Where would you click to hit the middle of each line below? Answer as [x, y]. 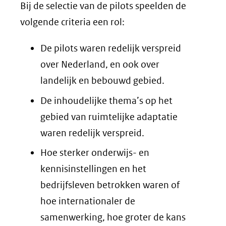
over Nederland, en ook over [100, 64]
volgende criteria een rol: [72, 22]
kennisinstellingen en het [93, 169]
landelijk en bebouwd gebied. [102, 80]
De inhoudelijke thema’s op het [106, 100]
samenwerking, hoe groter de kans [113, 217]
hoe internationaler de [88, 201]
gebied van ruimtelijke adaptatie [109, 117]
